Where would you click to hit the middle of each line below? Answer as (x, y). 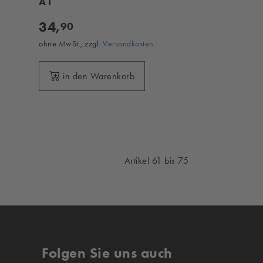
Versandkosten (128, 44)
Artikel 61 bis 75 (156, 161)
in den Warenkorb (99, 76)
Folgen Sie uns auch (107, 253)
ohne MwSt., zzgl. (71, 44)
